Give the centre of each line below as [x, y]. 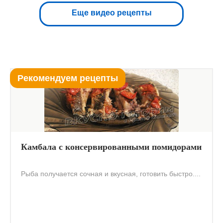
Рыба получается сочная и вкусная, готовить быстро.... [111, 173]
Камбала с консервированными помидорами [111, 147]
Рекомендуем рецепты [68, 78]
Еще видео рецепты [111, 12]
